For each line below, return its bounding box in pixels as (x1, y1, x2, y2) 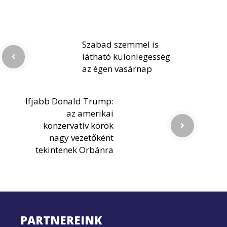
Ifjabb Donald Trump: (25, 95, 113, 107)
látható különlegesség (82, 50, 170, 62)
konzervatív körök (43, 119, 113, 131)
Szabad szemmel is (82, 38, 159, 50)
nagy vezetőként (49, 131, 113, 143)
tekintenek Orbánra (35, 143, 113, 156)
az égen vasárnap (82, 62, 152, 74)
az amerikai (66, 107, 113, 119)
